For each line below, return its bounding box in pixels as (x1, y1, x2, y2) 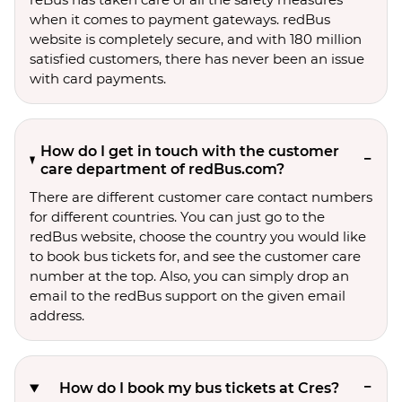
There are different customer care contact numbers (30, 188, 372, 205)
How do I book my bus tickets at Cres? (58, 380, 339, 397)
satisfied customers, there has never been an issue (30, 50, 364, 67)
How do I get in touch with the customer (40, 143, 340, 160)
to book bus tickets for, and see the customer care (30, 248, 361, 265)
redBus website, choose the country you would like (30, 228, 366, 245)
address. (30, 307, 84, 324)
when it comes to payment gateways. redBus (30, 11, 330, 28)
